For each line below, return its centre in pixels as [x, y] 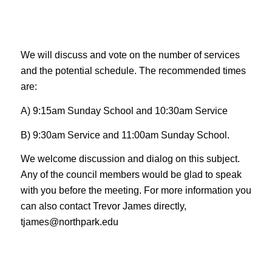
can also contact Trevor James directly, [103, 206]
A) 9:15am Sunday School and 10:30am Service [124, 110]
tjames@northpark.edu [69, 222]
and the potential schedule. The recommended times [133, 71]
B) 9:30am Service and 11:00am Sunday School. [125, 135]
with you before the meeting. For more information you [136, 191]
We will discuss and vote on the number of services [130, 55]
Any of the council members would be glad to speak [131, 175]
